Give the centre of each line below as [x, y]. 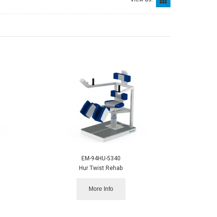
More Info [101, 189]
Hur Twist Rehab [101, 168]
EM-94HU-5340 [101, 158]
